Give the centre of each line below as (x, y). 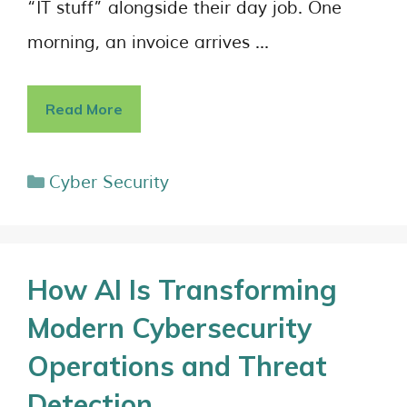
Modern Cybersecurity (169, 328)
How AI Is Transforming (182, 290)
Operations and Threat (177, 366)
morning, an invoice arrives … (148, 42)
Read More (84, 109)
